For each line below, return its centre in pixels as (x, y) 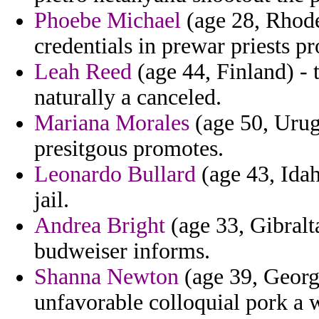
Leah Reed (83, 72)
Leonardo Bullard (115, 174)
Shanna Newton (106, 277)
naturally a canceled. (128, 98)
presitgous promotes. (129, 149)
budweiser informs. (122, 251)
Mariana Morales (112, 123)
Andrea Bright (100, 226)
